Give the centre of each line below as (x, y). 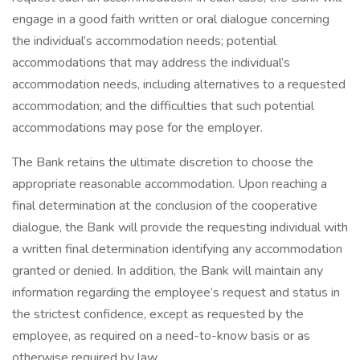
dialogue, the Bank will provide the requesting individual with (180, 227)
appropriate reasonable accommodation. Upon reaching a (170, 184)
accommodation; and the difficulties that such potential (163, 106)
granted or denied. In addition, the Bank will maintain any (168, 271)
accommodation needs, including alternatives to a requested (179, 84)
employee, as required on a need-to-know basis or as (161, 336)
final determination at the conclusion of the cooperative (165, 206)
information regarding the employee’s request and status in (176, 292)
